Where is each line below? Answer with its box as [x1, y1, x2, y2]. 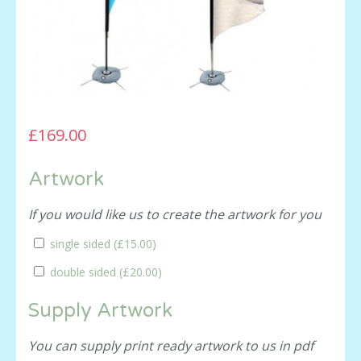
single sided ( [47, 235, 117, 251]
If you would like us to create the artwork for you [28, 205, 322, 223]
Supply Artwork [28, 298, 172, 322]
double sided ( [47, 263, 122, 280]
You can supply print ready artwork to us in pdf [28, 336, 313, 355]
